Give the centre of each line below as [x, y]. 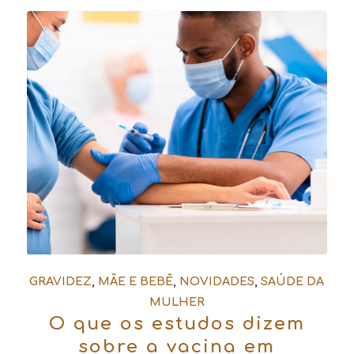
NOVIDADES [217, 282]
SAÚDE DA [293, 282]
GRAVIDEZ [61, 282]
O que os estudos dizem [177, 324]
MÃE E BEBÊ [136, 282]
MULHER [177, 302]
